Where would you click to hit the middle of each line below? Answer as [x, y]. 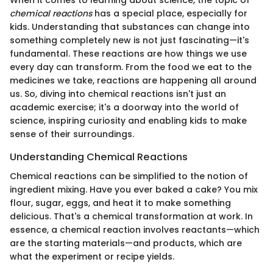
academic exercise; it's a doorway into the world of [124, 107]
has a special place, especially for [170, 13]
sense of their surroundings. [72, 134]
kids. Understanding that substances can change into [130, 27]
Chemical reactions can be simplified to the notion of [129, 176]
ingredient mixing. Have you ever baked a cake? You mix [134, 190]
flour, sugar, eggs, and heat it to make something [120, 203]
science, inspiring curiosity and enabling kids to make [128, 121]
